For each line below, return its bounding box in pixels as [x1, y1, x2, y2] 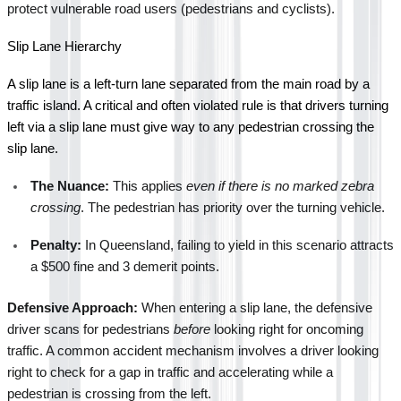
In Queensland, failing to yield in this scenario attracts [81, 237, 394, 252]
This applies [109, 178, 186, 193]
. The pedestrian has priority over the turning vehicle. [81, 200, 385, 215]
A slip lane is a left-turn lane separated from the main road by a [7, 76, 370, 91]
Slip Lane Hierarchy [7, 38, 122, 54]
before [174, 321, 210, 337]
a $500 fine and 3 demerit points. [30, 259, 219, 274]
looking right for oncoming [210, 321, 363, 337]
